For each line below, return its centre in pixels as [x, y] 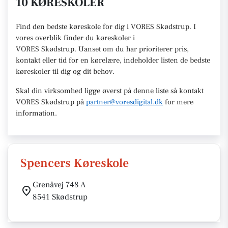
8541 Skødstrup [60, 197]
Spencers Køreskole [75, 163]
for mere [179, 102]
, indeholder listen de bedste [165, 60]
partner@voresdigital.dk [124, 102]
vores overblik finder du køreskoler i [75, 38]
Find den [31, 27]
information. [36, 113]
